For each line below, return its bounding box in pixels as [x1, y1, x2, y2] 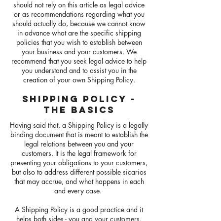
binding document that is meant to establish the [10, 130, 148, 139]
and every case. [54, 186, 104, 195]
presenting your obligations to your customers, [10, 158, 147, 167]
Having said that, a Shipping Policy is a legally [10, 120, 148, 130]
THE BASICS [43, 104, 115, 115]
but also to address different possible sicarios [11, 167, 147, 177]
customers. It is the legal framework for [21, 148, 137, 158]
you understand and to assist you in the [21, 66, 137, 75]
